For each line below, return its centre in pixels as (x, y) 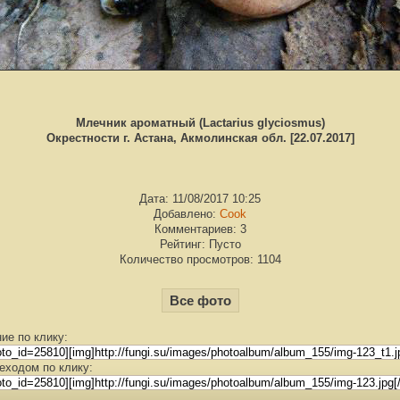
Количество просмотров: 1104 (200, 259)
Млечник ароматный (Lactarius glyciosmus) (200, 122)
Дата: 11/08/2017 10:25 (200, 198)
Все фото (200, 300)
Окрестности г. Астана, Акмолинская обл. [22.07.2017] (200, 137)
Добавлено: (187, 213)
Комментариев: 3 (200, 229)
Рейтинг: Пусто (200, 244)
